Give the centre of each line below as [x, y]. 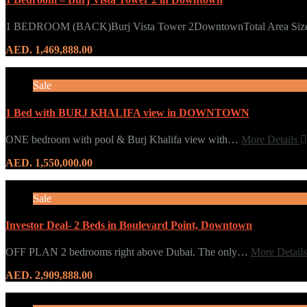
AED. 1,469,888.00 [49, 50]
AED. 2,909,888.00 [49, 275]
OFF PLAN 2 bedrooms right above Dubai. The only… [128, 252]
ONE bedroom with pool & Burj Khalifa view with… [123, 139]
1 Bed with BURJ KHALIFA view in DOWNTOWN [127, 112]
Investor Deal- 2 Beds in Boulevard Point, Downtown [129, 225]
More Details [271, 139]
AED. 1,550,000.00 [49, 162]
